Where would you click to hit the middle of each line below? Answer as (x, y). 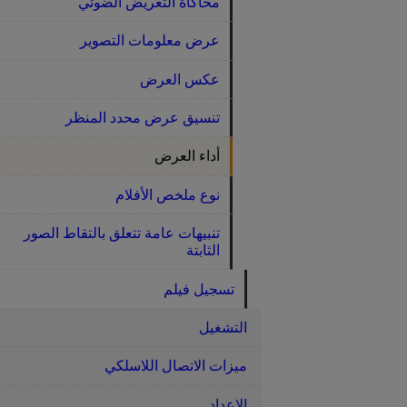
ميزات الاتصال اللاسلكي (176, 366)
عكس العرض (179, 79)
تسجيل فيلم (199, 289)
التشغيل (223, 327)
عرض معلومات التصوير (149, 41)
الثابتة (203, 251)
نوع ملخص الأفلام (167, 194)
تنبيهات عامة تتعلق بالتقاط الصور (121, 233)
